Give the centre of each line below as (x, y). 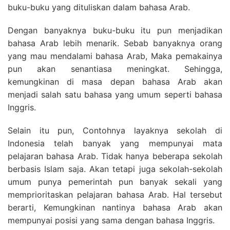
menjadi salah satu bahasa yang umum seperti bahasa (115, 94)
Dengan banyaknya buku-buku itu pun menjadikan (115, 30)
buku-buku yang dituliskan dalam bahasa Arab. (99, 7)
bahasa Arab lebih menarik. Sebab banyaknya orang (115, 43)
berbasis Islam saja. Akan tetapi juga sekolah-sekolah (115, 169)
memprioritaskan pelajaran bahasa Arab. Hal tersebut (115, 195)
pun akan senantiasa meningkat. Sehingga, (115, 69)
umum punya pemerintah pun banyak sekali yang (115, 182)
